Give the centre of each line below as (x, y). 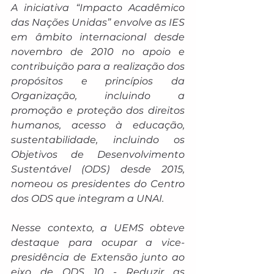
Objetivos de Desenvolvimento (98, 154)
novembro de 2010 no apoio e (98, 52)
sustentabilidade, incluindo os (98, 140)
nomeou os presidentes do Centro (98, 184)
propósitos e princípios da (98, 81)
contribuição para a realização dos (98, 66)
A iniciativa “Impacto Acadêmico (98, 8)
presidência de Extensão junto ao (98, 257)
